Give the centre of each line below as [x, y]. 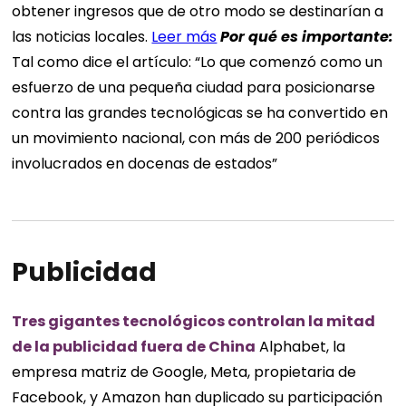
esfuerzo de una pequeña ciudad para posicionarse [194, 88]
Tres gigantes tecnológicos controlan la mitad [194, 321]
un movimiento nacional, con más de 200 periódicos [196, 139]
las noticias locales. [82, 37]
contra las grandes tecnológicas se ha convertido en [200, 113]
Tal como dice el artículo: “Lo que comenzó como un [198, 63]
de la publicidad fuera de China [134, 346]
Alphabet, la [301, 346]
